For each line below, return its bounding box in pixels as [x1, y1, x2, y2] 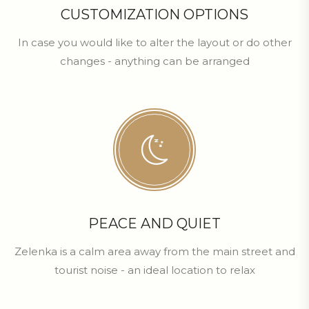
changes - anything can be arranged [59, 54, 250, 68]
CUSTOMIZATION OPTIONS [61, 6, 248, 23]
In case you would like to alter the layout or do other [17, 36, 292, 49]
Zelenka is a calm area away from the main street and [14, 245, 295, 258]
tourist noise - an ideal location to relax [54, 263, 255, 277]
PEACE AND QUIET [88, 215, 221, 232]
